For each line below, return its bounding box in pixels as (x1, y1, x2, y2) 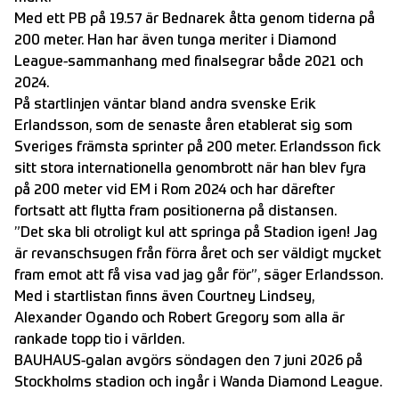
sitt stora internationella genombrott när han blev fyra (14, 162, 366, 177)
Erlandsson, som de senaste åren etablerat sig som (14, 119, 353, 134)
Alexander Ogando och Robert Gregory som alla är (14, 312, 345, 327)
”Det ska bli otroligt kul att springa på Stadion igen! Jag (14, 226, 378, 241)
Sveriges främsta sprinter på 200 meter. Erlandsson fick (14, 141, 381, 156)
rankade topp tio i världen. (14, 333, 184, 348)
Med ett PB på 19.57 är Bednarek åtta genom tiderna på (14, 12, 375, 28)
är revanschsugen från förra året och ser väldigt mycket (14, 248, 381, 263)
